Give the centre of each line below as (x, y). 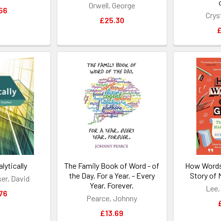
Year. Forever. (112, 185)
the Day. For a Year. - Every (112, 175)
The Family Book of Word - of (112, 165)
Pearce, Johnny (112, 198)
